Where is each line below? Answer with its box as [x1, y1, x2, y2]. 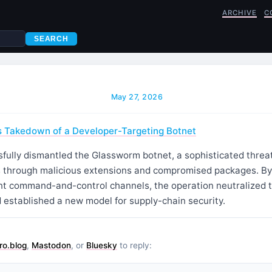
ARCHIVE [222, 8, 257, 17]
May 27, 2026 [110, 92, 163, 101]
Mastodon [32, 240, 71, 250]
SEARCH [34, 35, 69, 42]
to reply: [117, 240, 152, 250]
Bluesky [86, 240, 117, 250]
